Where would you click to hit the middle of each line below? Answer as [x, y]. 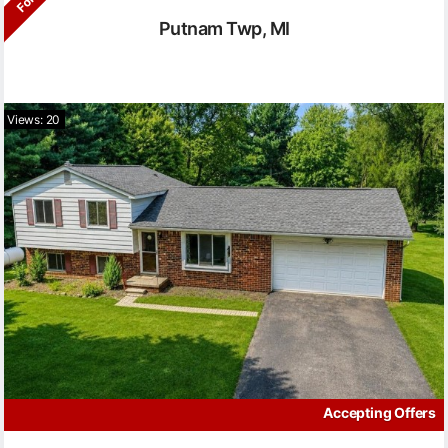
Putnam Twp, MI [224, 28]
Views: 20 [34, 119]
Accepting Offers [379, 412]
